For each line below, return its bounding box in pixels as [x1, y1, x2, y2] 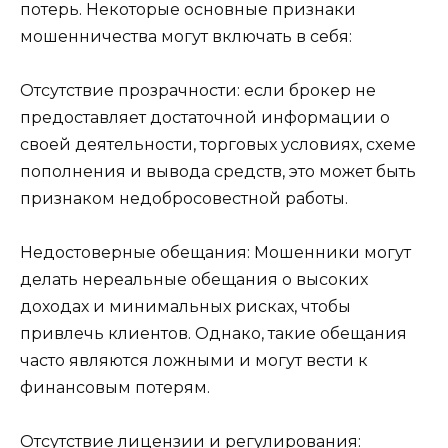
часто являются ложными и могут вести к [20, 351, 368, 371]
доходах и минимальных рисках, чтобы [20, 297, 351, 317]
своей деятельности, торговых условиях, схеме [20, 134, 416, 154]
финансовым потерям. [20, 378, 210, 398]
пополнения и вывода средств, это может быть [20, 161, 416, 181]
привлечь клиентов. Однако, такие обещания [20, 324, 407, 344]
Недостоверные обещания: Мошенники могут [20, 243, 411, 263]
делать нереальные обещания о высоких [20, 270, 368, 290]
